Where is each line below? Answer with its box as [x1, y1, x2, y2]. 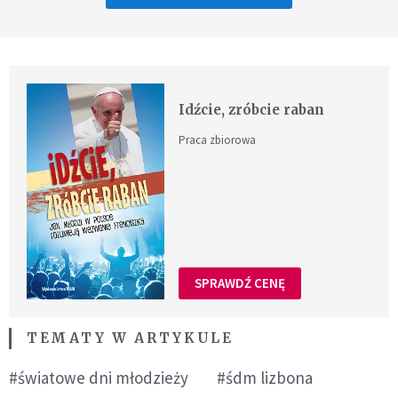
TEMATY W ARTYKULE [27, 329, 234, 346]
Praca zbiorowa [179, 132, 257, 148]
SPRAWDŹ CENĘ [195, 275, 286, 292]
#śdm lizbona [217, 366, 313, 388]
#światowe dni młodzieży [9, 366, 188, 388]
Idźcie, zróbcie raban [179, 101, 325, 119]
